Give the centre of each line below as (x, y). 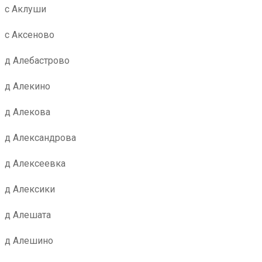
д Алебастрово (37, 61)
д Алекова (27, 112)
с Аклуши (25, 9)
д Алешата (28, 215)
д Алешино (29, 241)
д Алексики (30, 189)
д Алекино (27, 86)
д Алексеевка (35, 163)
